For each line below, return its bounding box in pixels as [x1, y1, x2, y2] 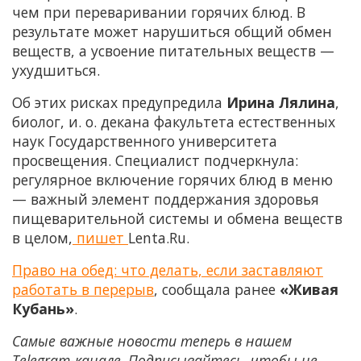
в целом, [12, 228, 73, 248]
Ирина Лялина [226, 93, 335, 113]
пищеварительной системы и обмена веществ [12, 209, 342, 229]
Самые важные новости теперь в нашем [12, 331, 292, 351]
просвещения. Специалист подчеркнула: [12, 151, 298, 171]
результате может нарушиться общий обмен [12, 22, 332, 42]
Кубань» [12, 299, 74, 319]
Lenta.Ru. [128, 228, 189, 248]
